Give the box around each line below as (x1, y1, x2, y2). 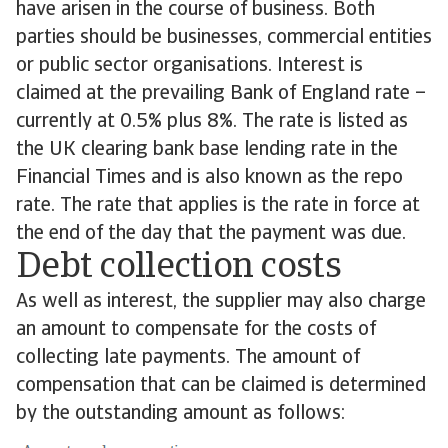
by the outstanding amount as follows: (16, 404, 345, 424)
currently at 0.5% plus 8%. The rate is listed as (16, 112, 408, 132)
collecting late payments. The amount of (16, 348, 360, 368)
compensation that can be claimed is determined (16, 376, 426, 396)
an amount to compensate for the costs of (16, 320, 376, 340)
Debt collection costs (16, 250, 341, 286)
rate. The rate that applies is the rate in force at (16, 196, 420, 216)
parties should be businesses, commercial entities (16, 28, 432, 48)
